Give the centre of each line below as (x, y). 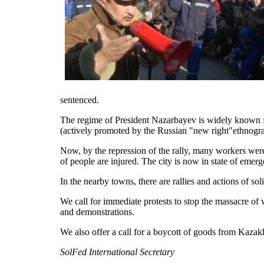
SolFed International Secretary (117, 252)
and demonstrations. (97, 212)
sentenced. (80, 100)
